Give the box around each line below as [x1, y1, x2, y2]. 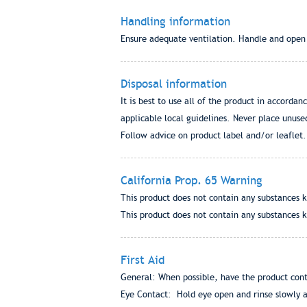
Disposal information [120, 77, 227, 90]
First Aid [120, 253, 164, 267]
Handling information [120, 14, 230, 28]
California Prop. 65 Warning [120, 173, 262, 187]
